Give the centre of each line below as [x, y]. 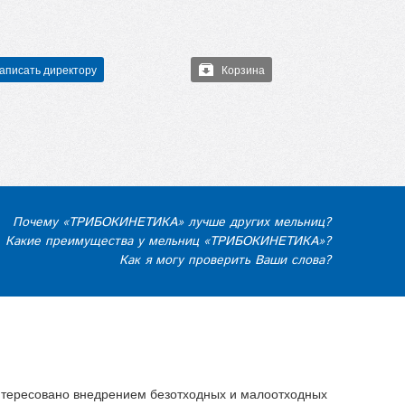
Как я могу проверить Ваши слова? [225, 260]
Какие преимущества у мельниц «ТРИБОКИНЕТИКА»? [168, 241]
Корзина [243, 69]
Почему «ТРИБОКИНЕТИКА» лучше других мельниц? [172, 222]
